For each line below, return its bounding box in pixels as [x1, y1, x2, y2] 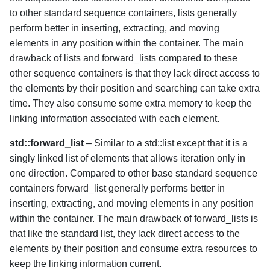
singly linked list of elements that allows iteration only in [10, 153, 245, 163]
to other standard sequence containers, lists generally [10, 8, 237, 18]
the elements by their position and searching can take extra [10, 83, 260, 93]
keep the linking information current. [10, 259, 162, 269]
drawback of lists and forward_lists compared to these [10, 53, 237, 63]
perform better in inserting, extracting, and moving [10, 23, 219, 33]
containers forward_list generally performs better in [10, 183, 225, 193]
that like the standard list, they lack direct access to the [10, 228, 240, 239]
